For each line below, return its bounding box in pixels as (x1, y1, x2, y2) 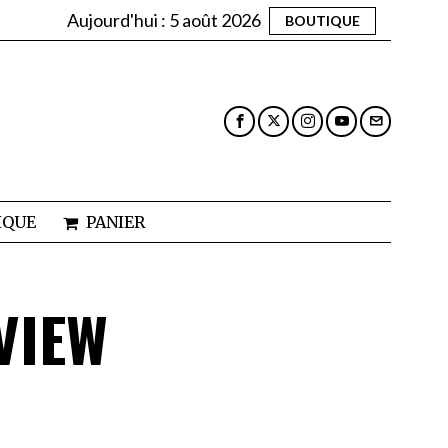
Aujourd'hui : (67, 8, 169, 31)
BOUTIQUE (285, 11, 360, 29)
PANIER (85, 212, 145, 233)
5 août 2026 (169, 8, 261, 31)
